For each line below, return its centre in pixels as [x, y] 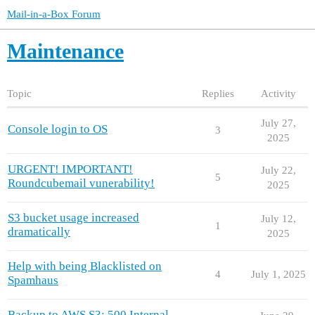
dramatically [39, 231]
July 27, [278, 123]
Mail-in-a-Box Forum [54, 14]
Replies [218, 93]
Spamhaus [33, 280]
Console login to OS [58, 129]
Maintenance [65, 51]
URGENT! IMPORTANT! [70, 169]
